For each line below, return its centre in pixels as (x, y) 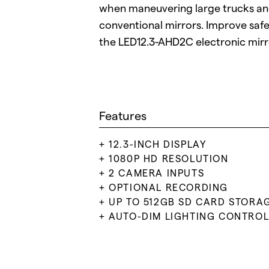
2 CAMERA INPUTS (158, 173)
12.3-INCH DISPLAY (159, 144)
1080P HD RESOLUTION (171, 159)
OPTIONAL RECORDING (170, 188)
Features (123, 116)
